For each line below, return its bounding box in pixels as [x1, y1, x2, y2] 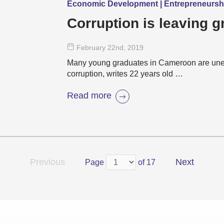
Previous [30, 156, 65, 167]
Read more [67, 90, 111, 100]
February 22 [76, 43, 115, 51]
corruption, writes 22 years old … [67, 69, 183, 78]
